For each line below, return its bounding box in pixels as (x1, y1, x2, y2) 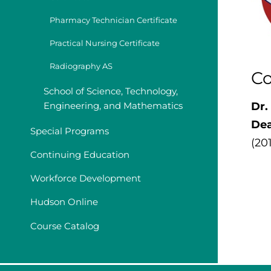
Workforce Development (30, 172, 141, 184)
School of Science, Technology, (44, 85, 178, 97)
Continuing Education (30, 149, 129, 161)
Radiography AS (50, 61, 113, 71)
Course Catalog (30, 220, 99, 232)
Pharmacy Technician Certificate (50, 15, 177, 25)
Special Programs (30, 125, 109, 137)
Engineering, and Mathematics (44, 99, 183, 111)
